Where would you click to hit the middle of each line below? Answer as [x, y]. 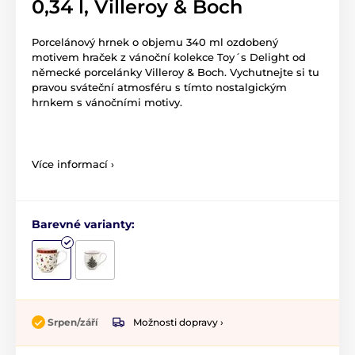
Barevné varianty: [83, 225]
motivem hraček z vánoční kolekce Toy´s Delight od [169, 57]
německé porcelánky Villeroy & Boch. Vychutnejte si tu [176, 73]
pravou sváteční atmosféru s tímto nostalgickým [159, 88]
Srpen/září [73, 323]
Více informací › [73, 164]
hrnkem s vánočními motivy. [107, 103]
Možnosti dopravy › [178, 322]
